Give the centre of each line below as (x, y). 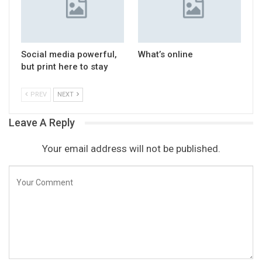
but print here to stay (64, 67)
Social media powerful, (69, 55)
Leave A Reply (42, 123)
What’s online (166, 55)
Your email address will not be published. (131, 149)
